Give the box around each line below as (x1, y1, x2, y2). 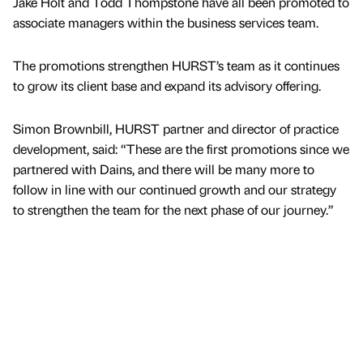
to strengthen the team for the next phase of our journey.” (13, 200, 334, 218)
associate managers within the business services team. (13, 13, 318, 31)
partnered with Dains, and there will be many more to (13, 160, 314, 177)
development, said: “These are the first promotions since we (13, 139, 349, 157)
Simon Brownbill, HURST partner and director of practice (13, 119, 339, 137)
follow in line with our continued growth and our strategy (13, 180, 336, 198)
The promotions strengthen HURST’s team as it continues (13, 56, 340, 74)
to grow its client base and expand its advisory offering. (13, 76, 321, 94)
